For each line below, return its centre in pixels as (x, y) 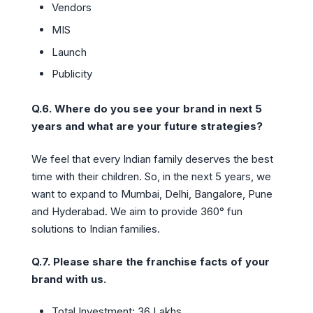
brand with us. (69, 279)
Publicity (72, 74)
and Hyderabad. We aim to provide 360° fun (137, 211)
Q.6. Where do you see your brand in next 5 (147, 109)
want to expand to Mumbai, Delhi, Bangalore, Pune (152, 194)
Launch (69, 52)
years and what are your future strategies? (147, 126)
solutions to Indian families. (96, 228)
